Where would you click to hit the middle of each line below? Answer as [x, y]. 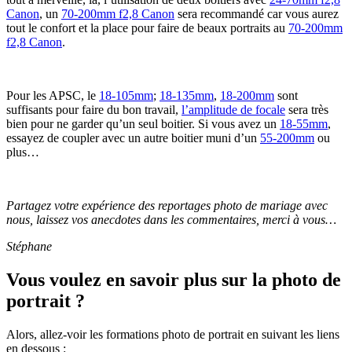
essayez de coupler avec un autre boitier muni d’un [133, 137]
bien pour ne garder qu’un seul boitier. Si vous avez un [143, 123]
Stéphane [29, 246]
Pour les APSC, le [53, 95]
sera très [307, 109]
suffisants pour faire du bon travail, [94, 109]
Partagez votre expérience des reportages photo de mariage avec [167, 205]
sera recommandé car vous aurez [257, 13]
